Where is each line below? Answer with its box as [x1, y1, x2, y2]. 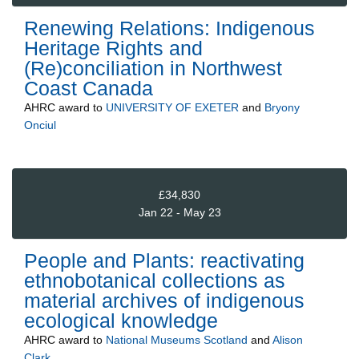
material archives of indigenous [24, 289, 305, 313]
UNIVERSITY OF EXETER [106, 101, 239, 115]
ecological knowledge [24, 309, 218, 333]
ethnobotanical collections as [24, 269, 285, 292]
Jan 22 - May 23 [138, 205, 221, 219]
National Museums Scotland [106, 333, 248, 347]
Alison [272, 333, 303, 347]
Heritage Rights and [24, 37, 203, 60]
